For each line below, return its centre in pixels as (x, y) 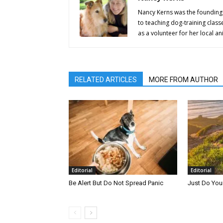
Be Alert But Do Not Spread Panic (116, 183)
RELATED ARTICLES (106, 80)
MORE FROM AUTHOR (183, 80)
